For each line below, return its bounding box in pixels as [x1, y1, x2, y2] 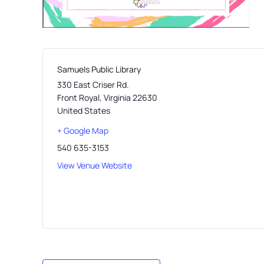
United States [57, 104, 110, 116]
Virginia [104, 91, 131, 103]
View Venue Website [57, 159, 132, 171]
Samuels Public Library [57, 63, 141, 75]
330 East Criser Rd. [57, 78, 129, 90]
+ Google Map [57, 124, 108, 136]
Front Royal [57, 91, 100, 103]
